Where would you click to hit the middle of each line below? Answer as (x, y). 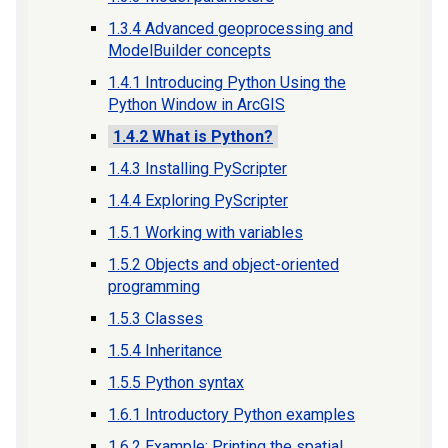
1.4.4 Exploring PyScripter (198, 200)
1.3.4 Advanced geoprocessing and (230, 28)
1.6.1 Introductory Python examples (231, 414)
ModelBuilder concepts (189, 50)
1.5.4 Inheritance (165, 350)
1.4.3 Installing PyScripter (197, 168)
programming (154, 286)
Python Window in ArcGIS (196, 104)
